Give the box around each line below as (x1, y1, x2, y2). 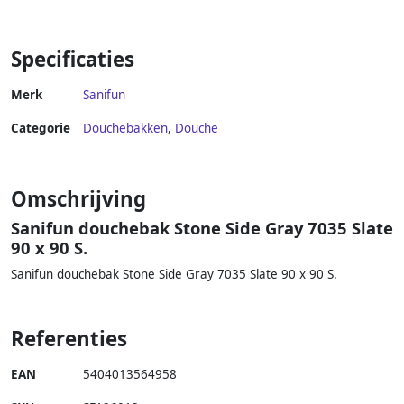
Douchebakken (83, 120, 168, 137)
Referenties (11, 325, 127, 353)
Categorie (11, 120, 70, 137)
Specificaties (11, 45, 134, 74)
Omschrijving (11, 185, 146, 214)
